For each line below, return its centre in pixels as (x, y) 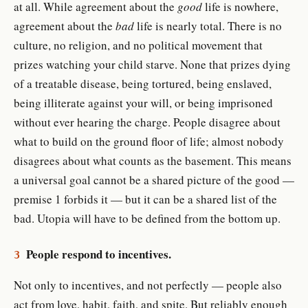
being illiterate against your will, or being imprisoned (143, 102)
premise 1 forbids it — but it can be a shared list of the (145, 199)
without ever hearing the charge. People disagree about (147, 122)
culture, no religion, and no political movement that (138, 45)
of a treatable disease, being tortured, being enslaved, (143, 83)
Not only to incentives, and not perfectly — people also (148, 285)
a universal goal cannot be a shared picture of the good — (154, 179)
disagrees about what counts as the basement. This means (153, 160)
